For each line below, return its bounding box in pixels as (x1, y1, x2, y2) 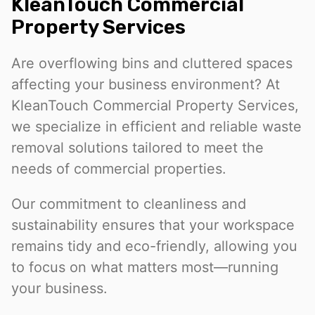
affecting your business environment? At (11, 76, 280, 94)
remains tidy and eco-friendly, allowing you (11, 238, 297, 255)
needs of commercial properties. (11, 160, 226, 178)
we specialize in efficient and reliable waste (11, 118, 302, 136)
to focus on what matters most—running (11, 259, 278, 276)
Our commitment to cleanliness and (11, 195, 246, 213)
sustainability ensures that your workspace (11, 217, 295, 234)
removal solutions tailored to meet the (11, 139, 264, 157)
